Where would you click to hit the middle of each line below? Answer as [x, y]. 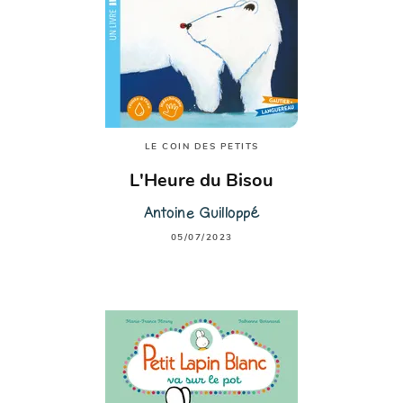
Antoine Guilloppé [201, 212]
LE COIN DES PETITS [201, 147]
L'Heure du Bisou [201, 181]
